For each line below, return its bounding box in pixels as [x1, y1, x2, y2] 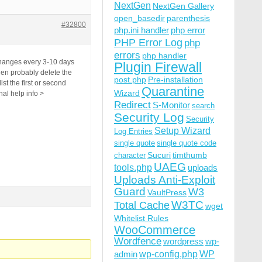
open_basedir [114, 13, 165, 23]
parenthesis [167, 13, 210, 23]
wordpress [163, 236, 204, 246]
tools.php [114, 163, 152, 173]
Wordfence [114, 236, 161, 247]
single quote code [157, 139, 216, 147]
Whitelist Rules [114, 213, 168, 223]
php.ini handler [114, 25, 169, 35]
